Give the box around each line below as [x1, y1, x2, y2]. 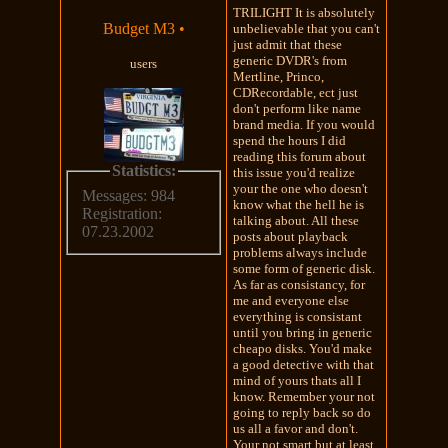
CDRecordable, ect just [233, 84, 359, 100]
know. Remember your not [233, 388, 376, 404]
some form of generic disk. [233, 260, 376, 276]
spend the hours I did [233, 132, 347, 148]
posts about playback [233, 228, 349, 244]
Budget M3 [102, 19, 175, 37]
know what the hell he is [233, 196, 365, 212]
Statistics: [111, 161, 176, 179]
